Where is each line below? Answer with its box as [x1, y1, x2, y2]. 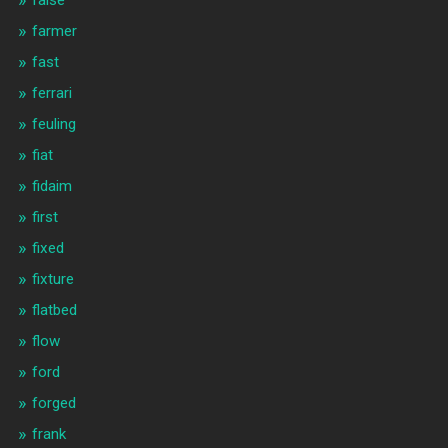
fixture [31, 270, 74, 289]
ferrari [31, 84, 72, 103]
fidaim [31, 177, 72, 196]
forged [31, 394, 76, 413]
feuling [31, 115, 76, 134]
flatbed [31, 301, 77, 320]
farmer [31, 22, 77, 41]
